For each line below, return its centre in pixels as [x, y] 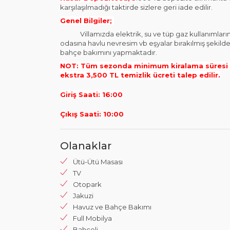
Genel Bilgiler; [87, 21]
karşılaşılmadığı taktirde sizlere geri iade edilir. [136, 7]
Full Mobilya [92, 218]
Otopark [87, 184]
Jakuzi [83, 196]
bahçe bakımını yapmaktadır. [109, 52]
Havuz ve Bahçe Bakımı [112, 207]
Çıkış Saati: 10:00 [92, 114]
